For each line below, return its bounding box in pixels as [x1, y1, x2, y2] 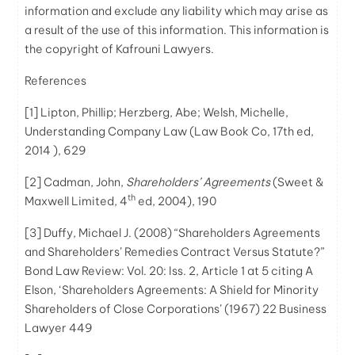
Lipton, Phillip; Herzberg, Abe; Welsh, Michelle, [38, 105, 289, 120]
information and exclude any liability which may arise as [25, 3, 329, 18]
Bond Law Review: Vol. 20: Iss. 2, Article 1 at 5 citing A [25, 263, 314, 278]
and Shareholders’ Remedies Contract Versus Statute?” [25, 244, 325, 259]
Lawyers [163, 41, 212, 56]
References [25, 73, 87, 88]
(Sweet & [270, 174, 324, 189]
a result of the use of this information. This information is [25, 22, 330, 37]
